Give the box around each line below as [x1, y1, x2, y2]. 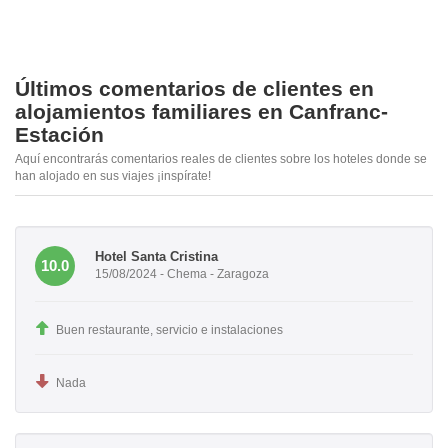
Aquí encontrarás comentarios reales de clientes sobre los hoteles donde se [15, 151, 427, 166]
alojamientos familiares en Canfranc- [15, 99, 388, 123]
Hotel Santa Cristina [95, 249, 218, 265]
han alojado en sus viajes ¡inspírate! [15, 168, 211, 183]
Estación [15, 122, 104, 146]
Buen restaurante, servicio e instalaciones [56, 322, 283, 337]
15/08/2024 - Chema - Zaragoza [95, 267, 269, 282]
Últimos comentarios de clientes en [15, 76, 374, 100]
